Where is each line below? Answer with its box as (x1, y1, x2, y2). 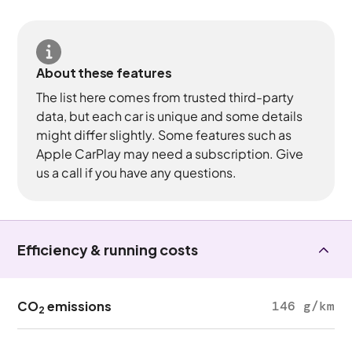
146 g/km (271, 298, 335, 314)
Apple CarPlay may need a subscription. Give (36, 145, 304, 162)
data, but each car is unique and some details (36, 108, 303, 124)
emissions (45, 298, 112, 314)
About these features (36, 64, 172, 81)
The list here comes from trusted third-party (36, 89, 295, 105)
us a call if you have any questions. (36, 164, 237, 181)
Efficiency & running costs (17, 240, 199, 258)
